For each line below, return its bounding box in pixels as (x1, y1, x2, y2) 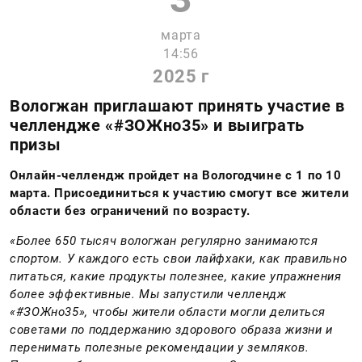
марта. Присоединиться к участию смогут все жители (10, 185, 350, 200)
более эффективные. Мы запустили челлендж (10, 286, 287, 301)
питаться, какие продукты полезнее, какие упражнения (10, 268, 342, 284)
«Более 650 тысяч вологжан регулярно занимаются (10, 233, 318, 248)
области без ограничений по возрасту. (10, 203, 251, 218)
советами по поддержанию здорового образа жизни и (10, 322, 333, 337)
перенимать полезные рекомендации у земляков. (10, 339, 309, 355)
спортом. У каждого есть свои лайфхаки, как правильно (10, 250, 347, 266)
